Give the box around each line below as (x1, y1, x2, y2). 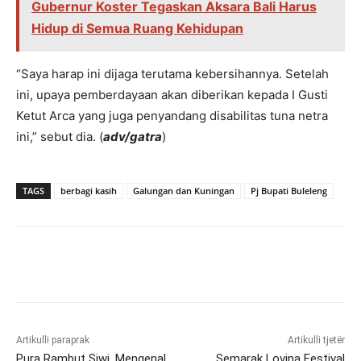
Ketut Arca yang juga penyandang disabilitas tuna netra (16, 108, 328, 124)
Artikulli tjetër (287, 334, 345, 346)
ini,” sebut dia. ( (16, 129, 103, 145)
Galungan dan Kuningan (133, 185, 234, 197)
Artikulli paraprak (16, 334, 89, 346)
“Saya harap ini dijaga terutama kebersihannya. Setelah (16, 66, 329, 82)
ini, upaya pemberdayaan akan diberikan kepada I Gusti (16, 87, 328, 103)
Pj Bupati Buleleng (251, 185, 327, 197)
